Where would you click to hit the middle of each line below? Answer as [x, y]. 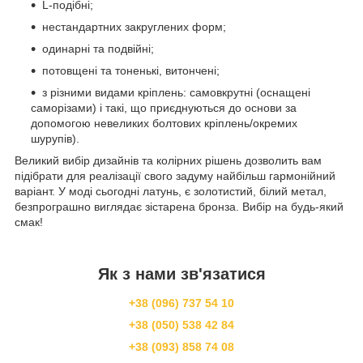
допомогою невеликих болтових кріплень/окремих [164, 123]
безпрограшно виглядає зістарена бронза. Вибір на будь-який [179, 206]
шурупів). [55, 138]
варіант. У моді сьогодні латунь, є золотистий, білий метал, [171, 191]
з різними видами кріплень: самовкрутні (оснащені [176, 92]
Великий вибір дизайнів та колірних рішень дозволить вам [168, 160]
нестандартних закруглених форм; [136, 26]
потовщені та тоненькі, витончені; [132, 70]
